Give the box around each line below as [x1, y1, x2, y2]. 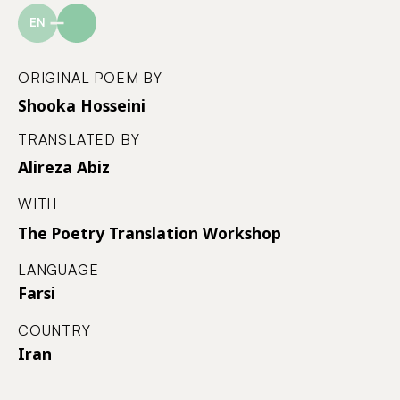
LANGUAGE [18, 260, 99, 279]
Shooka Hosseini [18, 94, 146, 116]
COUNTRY [18, 321, 91, 339]
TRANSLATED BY [18, 129, 140, 148]
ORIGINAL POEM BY [18, 68, 162, 87]
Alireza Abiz [18, 155, 110, 178]
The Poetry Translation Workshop [18, 221, 281, 244]
